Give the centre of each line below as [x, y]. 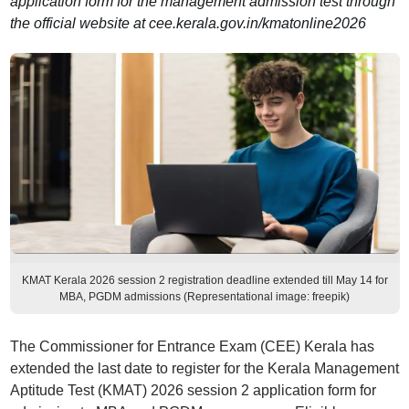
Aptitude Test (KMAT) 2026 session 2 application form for [193, 390]
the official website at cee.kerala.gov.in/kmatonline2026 [188, 23]
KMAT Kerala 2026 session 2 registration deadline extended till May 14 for [204, 280]
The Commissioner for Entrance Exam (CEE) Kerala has [192, 346]
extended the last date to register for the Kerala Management [204, 368]
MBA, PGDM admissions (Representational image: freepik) [204, 297]
